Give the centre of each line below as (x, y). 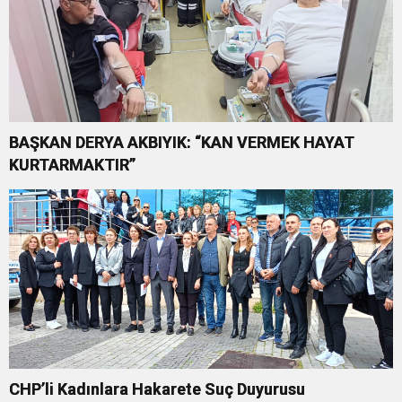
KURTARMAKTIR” (72, 164)
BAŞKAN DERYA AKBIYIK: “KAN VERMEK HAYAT (182, 142)
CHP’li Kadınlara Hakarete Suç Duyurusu (157, 389)
